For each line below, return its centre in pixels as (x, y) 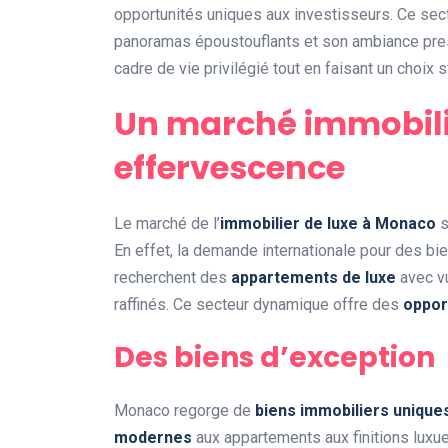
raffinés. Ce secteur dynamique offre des (258, 304)
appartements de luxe (313, 277)
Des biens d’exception (274, 357)
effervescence (229, 167)
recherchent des (172, 277)
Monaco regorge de (184, 410)
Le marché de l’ (167, 223)
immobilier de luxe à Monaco (328, 223)
